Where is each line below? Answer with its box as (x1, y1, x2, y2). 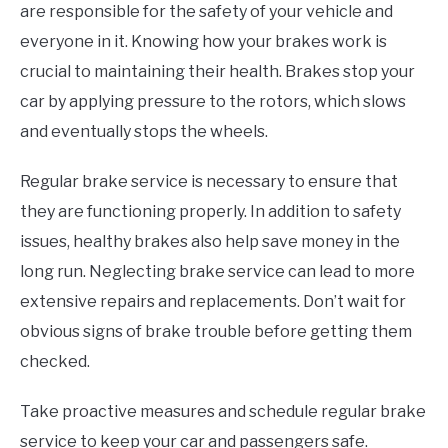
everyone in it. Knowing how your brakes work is (20, 31, 387, 51)
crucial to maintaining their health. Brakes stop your (20, 61, 415, 81)
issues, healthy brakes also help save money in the (20, 231, 400, 251)
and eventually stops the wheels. (20, 121, 268, 141)
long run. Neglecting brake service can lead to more (20, 261, 415, 281)
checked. (20, 351, 90, 371)
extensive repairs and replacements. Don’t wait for (20, 291, 406, 311)
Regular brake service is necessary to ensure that (20, 171, 398, 191)
